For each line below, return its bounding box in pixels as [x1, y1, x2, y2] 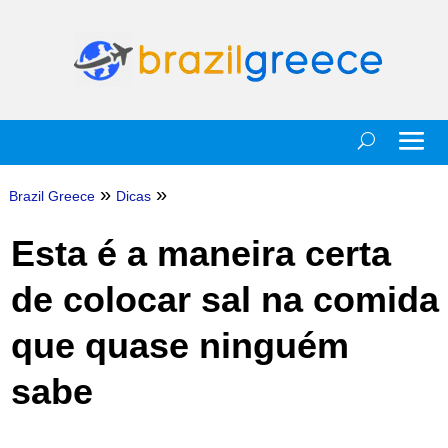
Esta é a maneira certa [10, 233, 391, 274]
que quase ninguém [10, 325, 349, 366]
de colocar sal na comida [10, 279, 439, 320]
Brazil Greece [8, 188, 95, 204]
